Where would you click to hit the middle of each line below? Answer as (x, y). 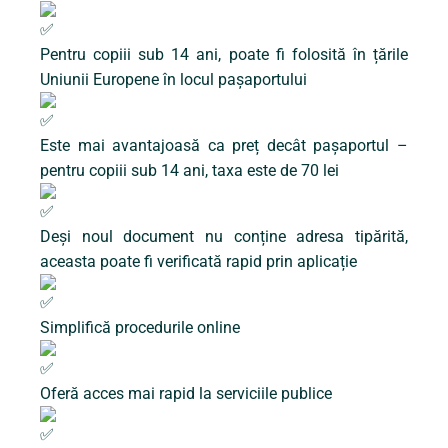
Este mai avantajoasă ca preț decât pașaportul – (224, 146)
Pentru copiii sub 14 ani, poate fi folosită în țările (224, 55)
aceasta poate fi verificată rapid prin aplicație (198, 262)
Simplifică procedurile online (140, 328)
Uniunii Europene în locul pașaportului (173, 80)
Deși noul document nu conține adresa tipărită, (224, 237)
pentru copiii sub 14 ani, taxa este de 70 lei (189, 171)
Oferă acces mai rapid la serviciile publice (186, 394)
